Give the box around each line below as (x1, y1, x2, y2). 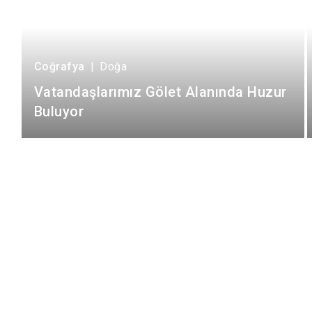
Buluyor (33, 102, 84, 120)
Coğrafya (33, 59, 85, 73)
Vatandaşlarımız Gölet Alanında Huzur (33, 83, 287, 100)
